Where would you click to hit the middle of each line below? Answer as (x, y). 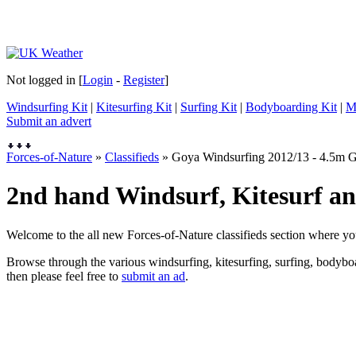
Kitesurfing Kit (134, 107)
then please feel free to (64, 276)
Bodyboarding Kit (291, 107)
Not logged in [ (44, 80)
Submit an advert (49, 121)
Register (144, 80)
